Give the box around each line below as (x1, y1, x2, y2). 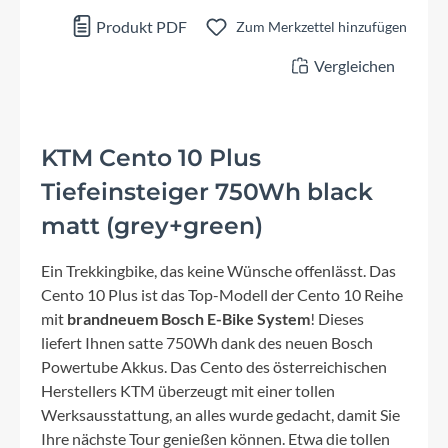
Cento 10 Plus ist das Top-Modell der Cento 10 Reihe (41, 285, 403, 305)
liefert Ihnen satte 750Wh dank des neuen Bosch (41, 333, 373, 353)
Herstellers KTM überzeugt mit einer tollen (41, 381, 335, 401)
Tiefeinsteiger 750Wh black (41, 177, 373, 207)
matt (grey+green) (41, 211, 263, 241)
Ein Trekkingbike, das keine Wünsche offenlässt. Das (41, 261, 396, 281)
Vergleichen (314, 56, 395, 76)
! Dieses (310, 309, 364, 329)
